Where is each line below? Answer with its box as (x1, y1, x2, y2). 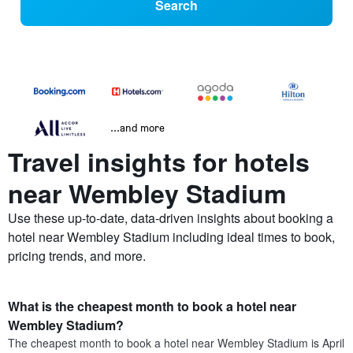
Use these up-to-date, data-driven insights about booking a (8, 209, 333, 228)
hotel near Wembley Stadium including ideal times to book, (8, 228, 335, 247)
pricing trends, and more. (8, 247, 146, 266)
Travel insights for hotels (8, 143, 310, 180)
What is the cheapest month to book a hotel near (8, 297, 296, 316)
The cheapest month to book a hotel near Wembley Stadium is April (8, 335, 344, 351)
